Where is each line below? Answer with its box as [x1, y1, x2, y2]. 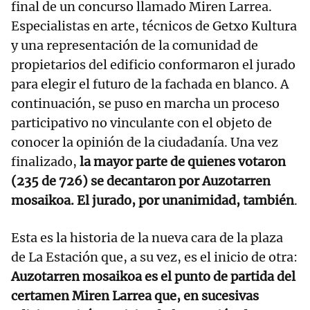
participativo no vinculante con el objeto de [11, 115, 272, 131]
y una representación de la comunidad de [11, 37, 258, 54]
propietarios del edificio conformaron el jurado [11, 57, 295, 73]
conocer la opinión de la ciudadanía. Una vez [11, 134, 278, 151]
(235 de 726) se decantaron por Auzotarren [11, 173, 271, 190]
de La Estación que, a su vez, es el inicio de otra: [11, 249, 298, 266]
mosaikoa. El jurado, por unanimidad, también [11, 192, 294, 209]
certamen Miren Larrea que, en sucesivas [11, 288, 259, 304]
